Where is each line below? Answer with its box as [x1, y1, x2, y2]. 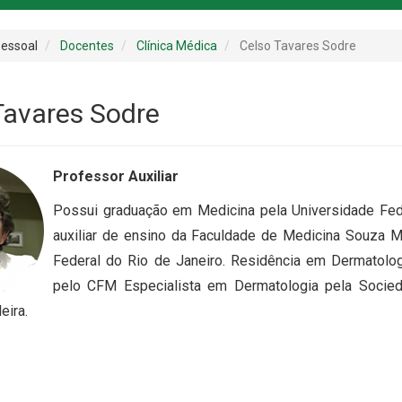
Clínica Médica [136, 39, 217, 54]
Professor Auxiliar [53, 168, 179, 186]
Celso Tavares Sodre [240, 39, 356, 54]
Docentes [60, 39, 114, 54]
